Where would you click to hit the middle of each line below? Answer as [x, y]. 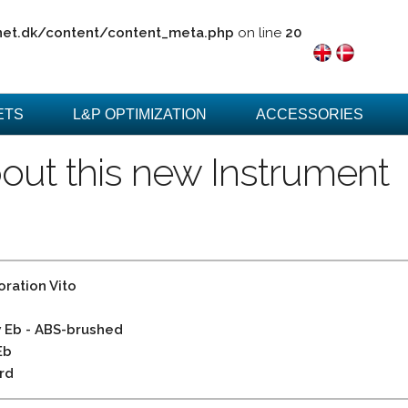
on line [260, 33]
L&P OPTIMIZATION [140, 114]
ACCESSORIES [310, 114]
